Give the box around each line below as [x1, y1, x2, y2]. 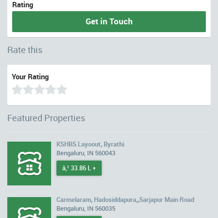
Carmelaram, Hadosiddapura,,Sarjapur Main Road [56, 195, 194, 204]
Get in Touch [85, 16, 133, 27]
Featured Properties [7, 112, 85, 124]
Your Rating [12, 72, 49, 81]
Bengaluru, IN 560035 [56, 204, 115, 213]
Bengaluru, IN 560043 [56, 148, 115, 157]
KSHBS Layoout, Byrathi [56, 140, 124, 148]
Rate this [7, 44, 42, 55]
